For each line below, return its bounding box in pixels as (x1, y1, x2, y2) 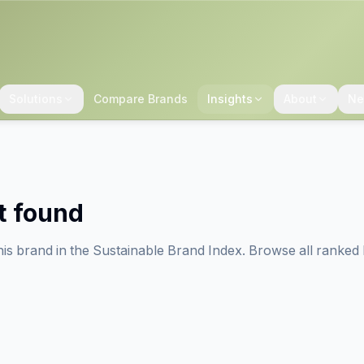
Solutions (8, 92, 63, 106)
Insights (206, 92, 253, 106)
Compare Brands (93, 92, 188, 106)
